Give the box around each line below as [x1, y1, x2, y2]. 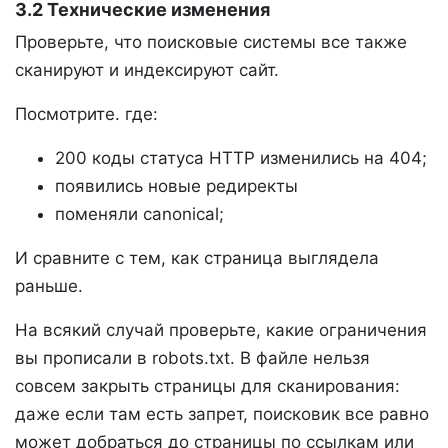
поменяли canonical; [55, 204, 224, 225]
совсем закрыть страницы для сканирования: [15, 376, 400, 397]
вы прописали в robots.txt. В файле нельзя [15, 348, 370, 369]
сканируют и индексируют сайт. [15, 60, 279, 81]
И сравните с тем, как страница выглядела [15, 248, 379, 269]
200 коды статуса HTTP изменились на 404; [55, 148, 427, 169]
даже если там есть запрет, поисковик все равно [15, 404, 429, 425]
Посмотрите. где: [15, 104, 158, 125]
